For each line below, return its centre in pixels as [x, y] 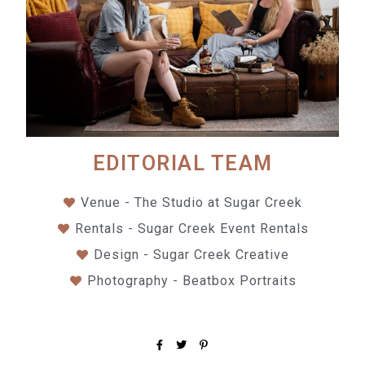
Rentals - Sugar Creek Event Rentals [191, 229]
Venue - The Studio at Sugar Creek [192, 203]
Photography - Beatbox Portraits [191, 281]
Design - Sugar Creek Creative [192, 255]
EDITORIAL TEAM [182, 164]
